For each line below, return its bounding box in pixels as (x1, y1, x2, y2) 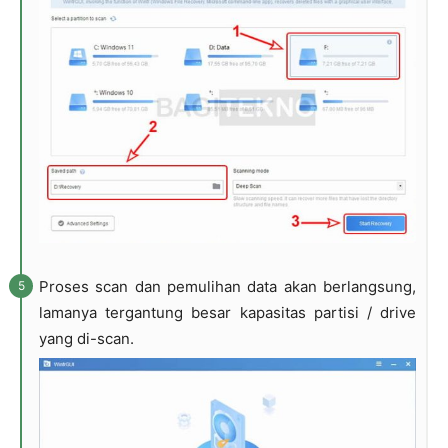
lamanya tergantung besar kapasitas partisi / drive (39, 302, 416, 322)
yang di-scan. (39, 328, 134, 348)
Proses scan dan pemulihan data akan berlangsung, (39, 276, 416, 296)
